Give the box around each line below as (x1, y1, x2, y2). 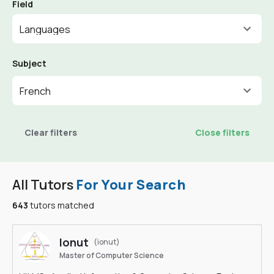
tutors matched (28, 199, 94, 211)
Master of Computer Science (59, 250, 164, 261)
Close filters (195, 127, 250, 138)
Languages (20, 23, 70, 36)
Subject (12, 57, 46, 69)
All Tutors (12, 176, 76, 194)
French (20, 84, 51, 98)
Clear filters (24, 127, 77, 138)
